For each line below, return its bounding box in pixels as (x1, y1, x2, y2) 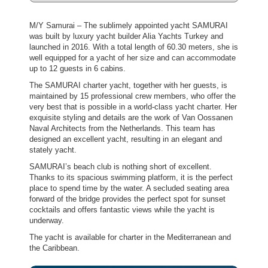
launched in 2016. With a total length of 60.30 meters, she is (29, 42, 239, 52)
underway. (29, 216, 65, 226)
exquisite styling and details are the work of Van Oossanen (29, 113, 233, 123)
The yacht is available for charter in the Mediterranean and (29, 233, 232, 242)
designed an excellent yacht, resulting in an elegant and (29, 135, 223, 144)
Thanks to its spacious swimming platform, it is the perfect (29, 173, 233, 182)
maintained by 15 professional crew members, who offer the (29, 92, 236, 101)
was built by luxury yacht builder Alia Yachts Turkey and (29, 32, 224, 41)
